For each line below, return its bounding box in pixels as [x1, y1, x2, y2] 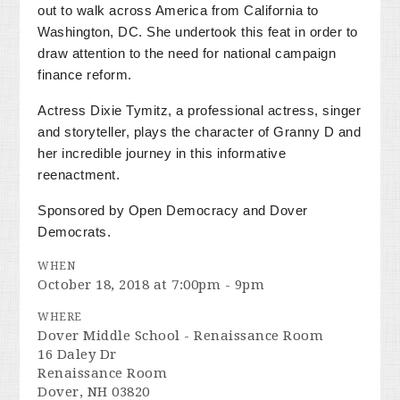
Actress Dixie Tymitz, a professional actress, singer [37, 104, 362, 118]
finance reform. [37, 68, 132, 82]
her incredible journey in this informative [37, 146, 287, 161]
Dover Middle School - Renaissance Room [37, 328, 324, 344]
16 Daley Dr [37, 346, 117, 362]
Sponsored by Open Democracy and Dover [37, 204, 308, 218]
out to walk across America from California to [37, 4, 319, 18]
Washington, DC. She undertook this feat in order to [37, 25, 358, 39]
